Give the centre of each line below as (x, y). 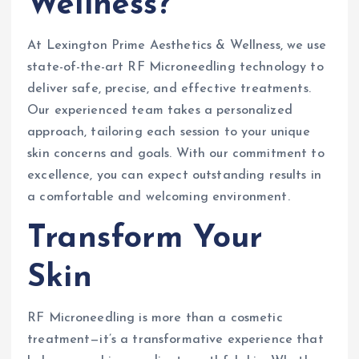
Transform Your (145, 239)
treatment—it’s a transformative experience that (175, 340)
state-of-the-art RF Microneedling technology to (175, 67)
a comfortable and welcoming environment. (159, 197)
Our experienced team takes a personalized (160, 110)
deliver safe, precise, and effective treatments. (169, 89)
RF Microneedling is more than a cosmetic (155, 319)
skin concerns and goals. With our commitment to (176, 153)
